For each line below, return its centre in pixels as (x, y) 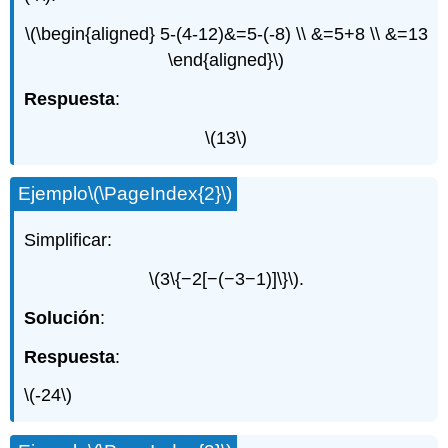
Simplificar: (68, 240)
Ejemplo (53, 194)
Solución (62, 317)
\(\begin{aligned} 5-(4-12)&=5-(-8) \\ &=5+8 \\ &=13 (226, 34)
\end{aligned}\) (226, 60)
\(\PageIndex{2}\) (160, 194)
